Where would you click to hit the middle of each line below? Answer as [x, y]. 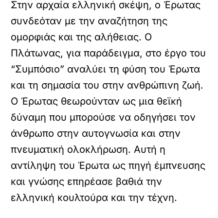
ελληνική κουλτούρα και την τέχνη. [94, 198]
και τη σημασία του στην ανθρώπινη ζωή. [107, 85]
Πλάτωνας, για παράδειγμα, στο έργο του [109, 53]
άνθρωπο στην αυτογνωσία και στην [96, 133]
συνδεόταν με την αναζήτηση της [89, 21]
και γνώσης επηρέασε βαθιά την [87, 182]
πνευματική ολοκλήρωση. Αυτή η [88, 149]
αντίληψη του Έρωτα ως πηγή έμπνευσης [108, 165]
